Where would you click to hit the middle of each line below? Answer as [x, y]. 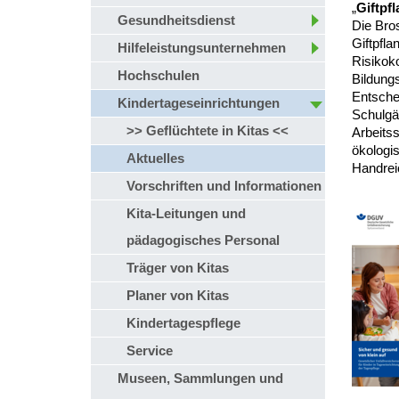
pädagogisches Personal [203, 240]
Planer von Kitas [178, 295]
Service [150, 350]
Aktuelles [155, 158]
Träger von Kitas [178, 268]
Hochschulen [159, 75]
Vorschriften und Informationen [224, 186]
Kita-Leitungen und [186, 213]
